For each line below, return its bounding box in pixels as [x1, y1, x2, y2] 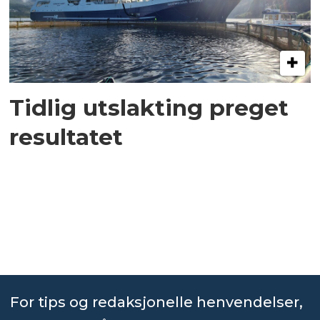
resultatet [9, 123, 124, 151]
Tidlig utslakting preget [9, 94, 289, 122]
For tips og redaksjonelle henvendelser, [9, 293, 303, 311]
